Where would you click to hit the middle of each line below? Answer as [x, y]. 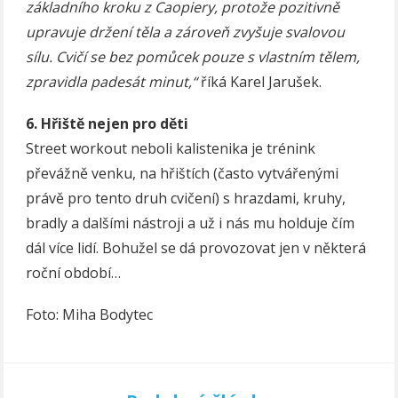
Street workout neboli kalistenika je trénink [171, 148]
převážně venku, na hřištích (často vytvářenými [183, 173]
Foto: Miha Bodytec [90, 315]
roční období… [74, 273]
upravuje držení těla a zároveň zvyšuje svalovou [186, 32]
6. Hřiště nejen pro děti [107, 123]
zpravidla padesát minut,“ [112, 81]
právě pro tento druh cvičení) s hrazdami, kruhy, [186, 198]
